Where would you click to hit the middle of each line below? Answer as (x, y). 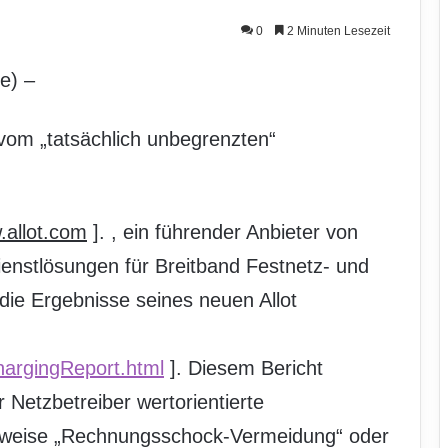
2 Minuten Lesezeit (337, 31)
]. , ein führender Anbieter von (222, 232)
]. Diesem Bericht (243, 368)
